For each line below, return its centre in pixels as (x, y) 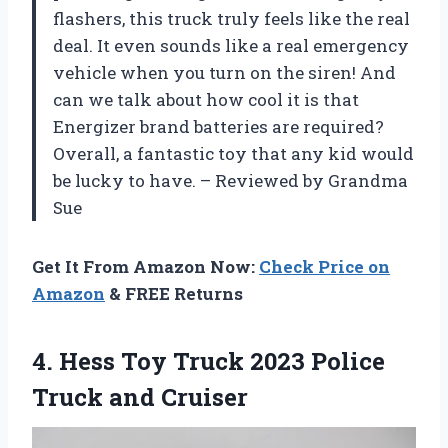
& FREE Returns (174, 293)
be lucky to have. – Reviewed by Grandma (230, 180)
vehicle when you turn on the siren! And (224, 72)
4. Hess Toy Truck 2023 (171, 360)
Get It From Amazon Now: (145, 266)
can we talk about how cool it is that (206, 99)
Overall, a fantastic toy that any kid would (233, 153)
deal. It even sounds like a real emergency (231, 45)
